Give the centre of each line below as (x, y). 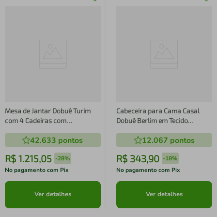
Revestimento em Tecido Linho (50, 130)
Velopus (128, 130)
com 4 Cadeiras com (36, 120)
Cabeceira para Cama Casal (158, 111)
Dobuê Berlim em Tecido (152, 121)
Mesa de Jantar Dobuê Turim (48, 110)
